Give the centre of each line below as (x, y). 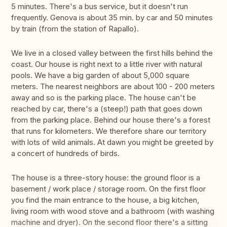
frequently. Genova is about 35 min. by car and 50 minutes (112, 18)
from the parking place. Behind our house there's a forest (111, 120)
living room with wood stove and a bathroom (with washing (113, 211)
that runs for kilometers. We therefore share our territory (109, 131)
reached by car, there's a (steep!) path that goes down (107, 109)
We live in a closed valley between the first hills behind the (112, 53)
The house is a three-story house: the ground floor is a (106, 178)
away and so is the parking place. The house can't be (104, 98)
